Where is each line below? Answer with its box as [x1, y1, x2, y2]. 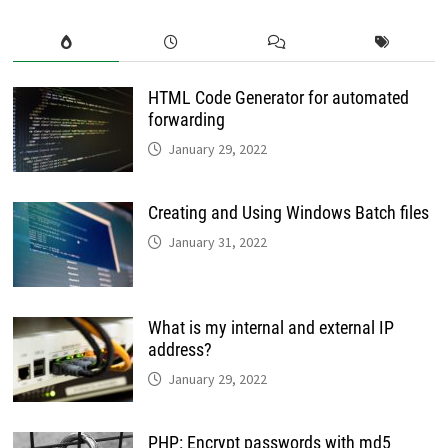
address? [148, 339, 213, 361]
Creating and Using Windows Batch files [148, 202, 430, 224]
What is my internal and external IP [148, 317, 395, 339]
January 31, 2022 [168, 233, 268, 252]
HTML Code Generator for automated [148, 87, 410, 109]
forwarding [148, 109, 226, 131]
